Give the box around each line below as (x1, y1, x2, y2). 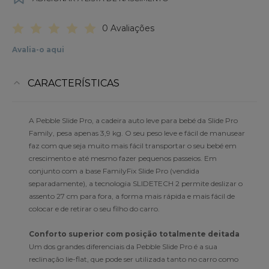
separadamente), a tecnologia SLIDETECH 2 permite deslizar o (29, 179, 243, 189)
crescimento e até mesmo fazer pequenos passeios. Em (29, 154, 217, 163)
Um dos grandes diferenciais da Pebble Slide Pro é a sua (29, 242, 217, 252)
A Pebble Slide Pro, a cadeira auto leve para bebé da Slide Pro (29, 116, 238, 125)
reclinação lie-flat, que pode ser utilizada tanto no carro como (29, 255, 238, 264)
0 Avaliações (102, 23, 154, 34)
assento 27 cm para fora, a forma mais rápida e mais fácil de (29, 192, 235, 201)
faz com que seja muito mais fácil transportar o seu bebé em (29, 141, 237, 151)
